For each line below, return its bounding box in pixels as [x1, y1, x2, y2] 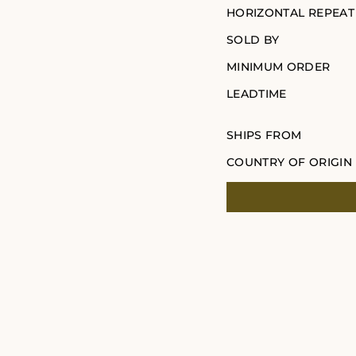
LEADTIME [226, 87, 287, 102]
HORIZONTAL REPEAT [226, 6, 354, 21]
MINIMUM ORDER [226, 60, 331, 75]
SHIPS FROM [226, 128, 302, 143]
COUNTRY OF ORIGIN [226, 155, 352, 170]
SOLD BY [226, 33, 280, 48]
